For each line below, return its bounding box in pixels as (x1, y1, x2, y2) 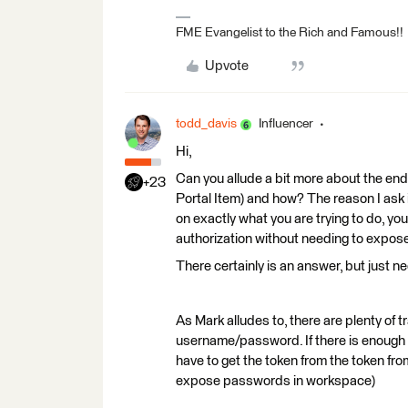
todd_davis (176, 117, 237, 130)
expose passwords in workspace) (176, 374, 375, 388)
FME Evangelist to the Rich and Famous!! (176, 26, 403, 39)
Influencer (259, 117, 313, 130)
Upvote (204, 59, 249, 73)
